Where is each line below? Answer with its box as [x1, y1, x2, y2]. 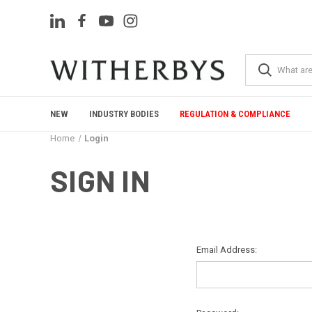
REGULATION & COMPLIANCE [180, 109, 290, 119]
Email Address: [196, 244, 257, 255]
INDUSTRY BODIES [89, 109, 159, 119]
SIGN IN [50, 162, 150, 198]
